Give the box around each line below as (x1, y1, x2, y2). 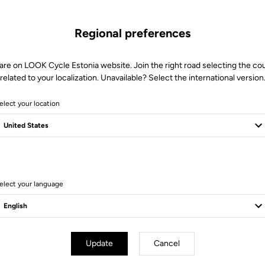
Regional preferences (75, 26, 190, 40)
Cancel (153, 238, 180, 248)
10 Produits (114, 165, 151, 174)
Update (85, 238, 113, 248)
